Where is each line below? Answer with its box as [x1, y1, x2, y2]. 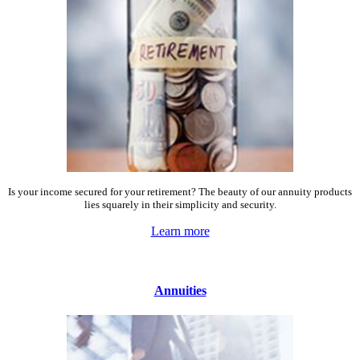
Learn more [150, 224, 210, 239]
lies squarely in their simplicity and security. [84, 198, 276, 211]
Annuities [153, 283, 207, 297]
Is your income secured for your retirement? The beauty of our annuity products [8, 186, 352, 198]
